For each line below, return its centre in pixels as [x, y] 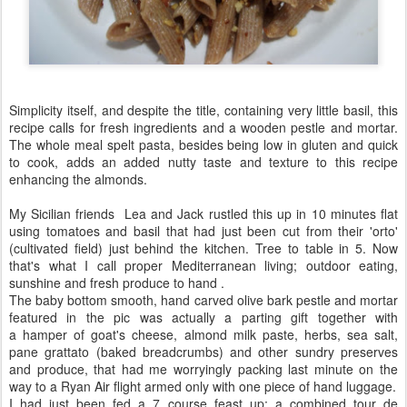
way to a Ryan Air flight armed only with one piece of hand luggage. [203, 386]
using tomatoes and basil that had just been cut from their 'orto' [203, 231]
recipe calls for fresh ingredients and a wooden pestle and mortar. [203, 127]
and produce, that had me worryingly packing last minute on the [203, 369]
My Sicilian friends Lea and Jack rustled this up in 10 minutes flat [203, 213]
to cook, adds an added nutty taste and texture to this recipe [203, 162]
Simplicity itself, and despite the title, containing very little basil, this [203, 110]
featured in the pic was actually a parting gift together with [203, 317]
